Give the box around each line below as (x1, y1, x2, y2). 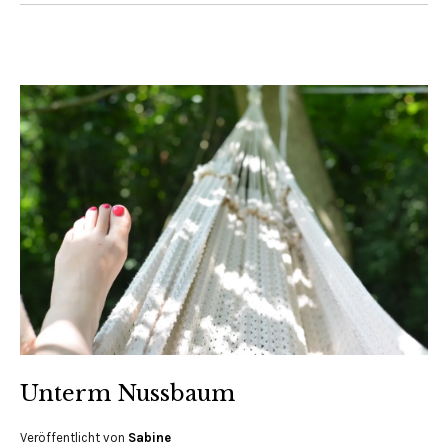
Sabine (128, 429, 171, 445)
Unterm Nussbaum (20, 379, 235, 407)
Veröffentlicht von (20, 429, 128, 445)
